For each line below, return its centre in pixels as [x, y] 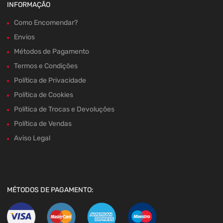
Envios [24, 37]
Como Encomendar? [46, 23]
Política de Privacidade [50, 81]
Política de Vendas [43, 124]
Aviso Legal [32, 138]
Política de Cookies [44, 95]
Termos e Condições [46, 66]
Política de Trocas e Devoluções [64, 110]
